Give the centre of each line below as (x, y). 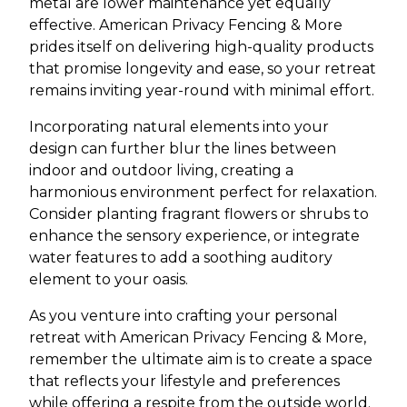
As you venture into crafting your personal (184, 316)
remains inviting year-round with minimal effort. (202, 90)
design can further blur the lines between (183, 149)
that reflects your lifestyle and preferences (184, 381)
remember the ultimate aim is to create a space (201, 359)
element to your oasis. (109, 279)
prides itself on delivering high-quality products (201, 47)
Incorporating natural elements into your (179, 127)
